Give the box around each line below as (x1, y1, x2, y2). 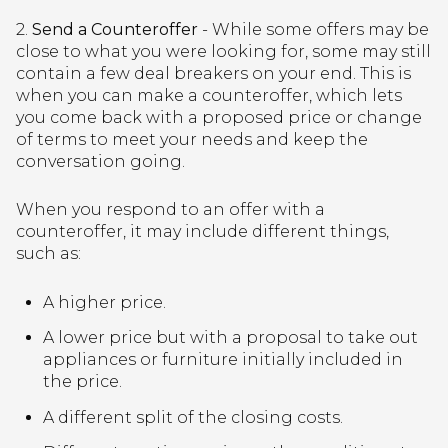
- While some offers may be (198, 19, 429, 39)
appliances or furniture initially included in (42, 350, 403, 370)
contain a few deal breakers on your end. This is (16, 63, 411, 83)
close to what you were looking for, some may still (16, 41, 431, 61)
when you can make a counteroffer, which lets (16, 85, 402, 105)
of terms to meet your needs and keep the (16, 129, 368, 149)
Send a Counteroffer (32, 19, 198, 39)
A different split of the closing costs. (42, 407, 343, 427)
